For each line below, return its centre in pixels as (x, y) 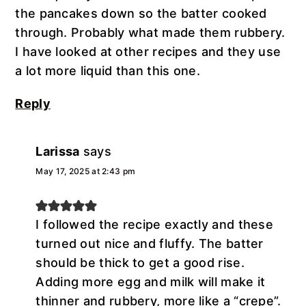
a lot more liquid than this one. (108, 70)
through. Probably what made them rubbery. (150, 32)
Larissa (58, 151)
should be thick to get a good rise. (140, 262)
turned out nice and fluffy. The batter (150, 243)
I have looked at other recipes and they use (148, 51)
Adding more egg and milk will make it (151, 281)
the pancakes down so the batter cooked (141, 13)
